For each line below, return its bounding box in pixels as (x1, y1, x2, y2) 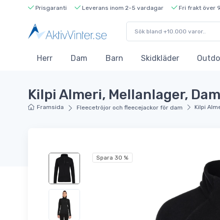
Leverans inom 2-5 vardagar (81, 4, 164, 11)
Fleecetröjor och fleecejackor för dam (76, 104, 183, 111)
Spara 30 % (96, 154, 129, 161)
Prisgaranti (34, 4, 67, 11)
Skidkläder (141, 54, 179, 63)
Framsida (37, 104, 64, 111)
